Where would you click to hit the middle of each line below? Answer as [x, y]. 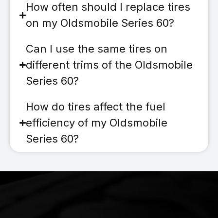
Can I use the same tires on [97, 49]
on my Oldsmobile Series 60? [100, 23]
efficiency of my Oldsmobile [97, 123]
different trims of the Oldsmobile [109, 65]
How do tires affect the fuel [96, 107]
